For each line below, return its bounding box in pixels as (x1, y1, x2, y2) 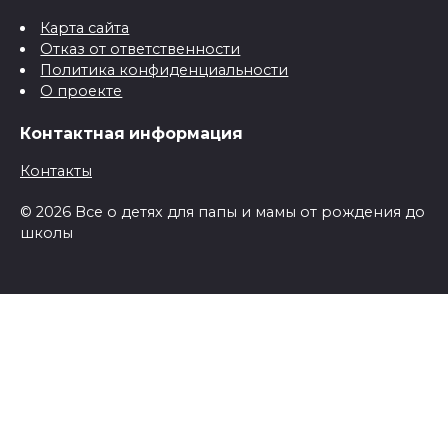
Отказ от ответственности (40, 40, 241, 59)
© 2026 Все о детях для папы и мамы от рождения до (20, 202, 425, 221)
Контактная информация (20, 124, 243, 144)
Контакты (20, 161, 92, 180)
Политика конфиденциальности (40, 61, 289, 80)
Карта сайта (40, 19, 130, 38)
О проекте (40, 82, 123, 101)
